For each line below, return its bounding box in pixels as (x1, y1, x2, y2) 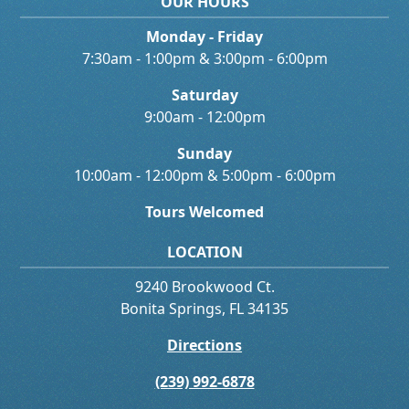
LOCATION (166, 242, 243, 262)
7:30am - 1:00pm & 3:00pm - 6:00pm (81, 48, 328, 68)
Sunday (177, 143, 232, 163)
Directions (167, 335, 242, 355)
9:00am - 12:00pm (143, 107, 266, 127)
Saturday (171, 85, 238, 105)
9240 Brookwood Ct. (134, 277, 275, 297)
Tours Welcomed (145, 202, 264, 222)
